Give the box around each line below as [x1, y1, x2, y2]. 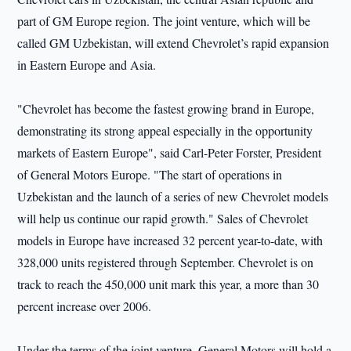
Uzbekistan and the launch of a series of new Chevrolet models [17, 188, 329, 204]
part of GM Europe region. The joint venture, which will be [17, 13, 311, 29]
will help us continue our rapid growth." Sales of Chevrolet [17, 210, 309, 226]
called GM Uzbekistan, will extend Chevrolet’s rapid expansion [17, 34, 330, 51]
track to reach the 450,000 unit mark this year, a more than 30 [17, 276, 320, 292]
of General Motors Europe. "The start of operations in [17, 166, 283, 183]
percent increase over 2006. [17, 298, 152, 314]
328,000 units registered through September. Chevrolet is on [17, 254, 314, 270]
